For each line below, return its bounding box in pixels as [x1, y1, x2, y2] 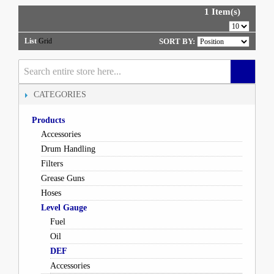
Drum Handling [40, 144, 95, 154]
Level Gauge [40, 203, 87, 212]
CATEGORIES [34, 90, 86, 99]
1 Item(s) [204, 7, 240, 17]
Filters [40, 159, 63, 168]
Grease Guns [40, 174, 84, 183]
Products [31, 116, 65, 125]
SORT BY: [159, 37, 195, 46]
